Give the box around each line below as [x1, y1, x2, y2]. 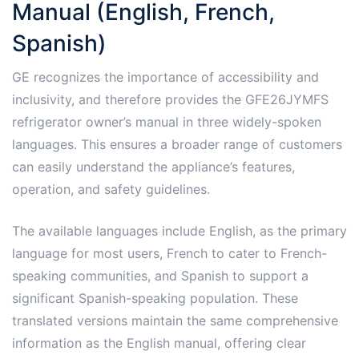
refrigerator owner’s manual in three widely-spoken [12, 113, 321, 130]
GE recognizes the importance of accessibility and [12, 68, 319, 85]
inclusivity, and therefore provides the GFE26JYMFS [12, 91, 329, 107]
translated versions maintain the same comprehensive [12, 312, 338, 329]
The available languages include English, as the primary [12, 222, 347, 239]
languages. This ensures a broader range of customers [12, 135, 342, 152]
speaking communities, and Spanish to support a [12, 267, 309, 284]
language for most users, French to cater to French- [12, 244, 327, 261]
